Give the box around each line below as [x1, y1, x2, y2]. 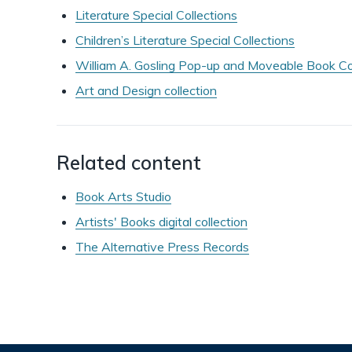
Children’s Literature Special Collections [75, 32, 295, 48]
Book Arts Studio [75, 189, 171, 204]
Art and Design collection [75, 82, 217, 98]
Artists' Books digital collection [75, 214, 247, 229]
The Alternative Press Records [75, 239, 249, 255]
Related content [57, 151, 201, 174]
